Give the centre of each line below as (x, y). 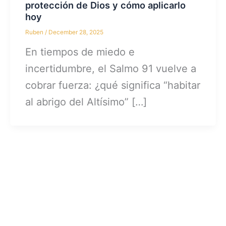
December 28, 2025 (76, 32)
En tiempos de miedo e (80, 52)
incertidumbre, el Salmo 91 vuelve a (111, 69)
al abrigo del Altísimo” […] (86, 102)
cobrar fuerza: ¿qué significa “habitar (113, 86)
